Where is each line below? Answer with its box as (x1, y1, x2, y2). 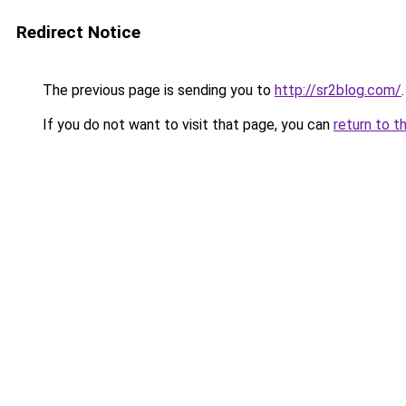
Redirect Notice (16, 22, 140, 43)
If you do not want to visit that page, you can (39, 116, 333, 133)
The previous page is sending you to (39, 82, 275, 99)
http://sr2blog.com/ (275, 82, 401, 99)
